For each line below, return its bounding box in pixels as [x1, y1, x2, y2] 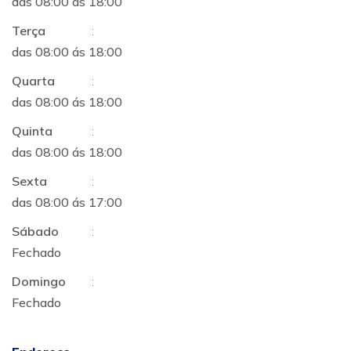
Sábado [12, 223, 59, 239]
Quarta [12, 73, 55, 89]
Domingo [12, 273, 66, 289]
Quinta [12, 123, 52, 139]
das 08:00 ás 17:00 [12, 194, 122, 210]
